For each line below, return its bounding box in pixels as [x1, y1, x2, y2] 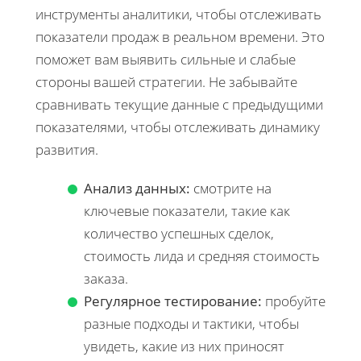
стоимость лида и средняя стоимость [84, 246, 320, 265]
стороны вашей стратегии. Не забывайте [35, 72, 297, 91]
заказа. [84, 268, 128, 288]
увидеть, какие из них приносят [84, 336, 284, 355]
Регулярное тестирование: [84, 291, 262, 310]
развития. [35, 139, 98, 159]
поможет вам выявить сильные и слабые [35, 49, 296, 68]
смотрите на [190, 178, 272, 197]
